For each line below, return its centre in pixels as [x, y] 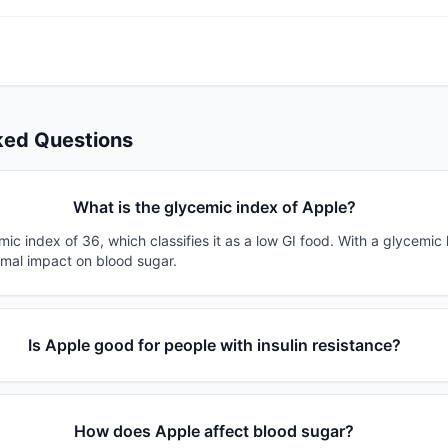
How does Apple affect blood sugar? [214, 431]
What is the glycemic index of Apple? [214, 207]
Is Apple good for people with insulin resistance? [214, 345]
